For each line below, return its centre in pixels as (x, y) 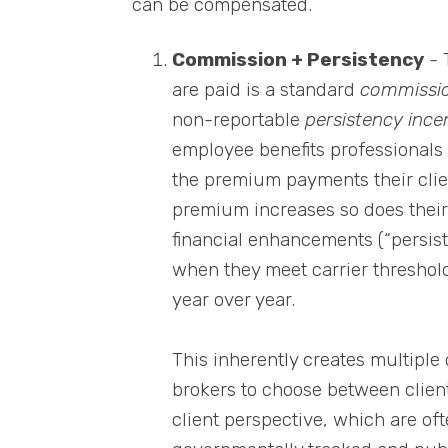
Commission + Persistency (298, 59)
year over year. (233, 299)
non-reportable (238, 119)
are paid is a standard (266, 89)
